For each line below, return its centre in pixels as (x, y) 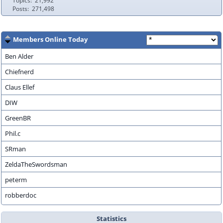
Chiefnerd (19, 72)
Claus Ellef (19, 87)
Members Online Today (50, 40)
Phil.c (12, 134)
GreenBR (18, 118)
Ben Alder (19, 56)
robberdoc (20, 195)
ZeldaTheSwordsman (36, 165)
